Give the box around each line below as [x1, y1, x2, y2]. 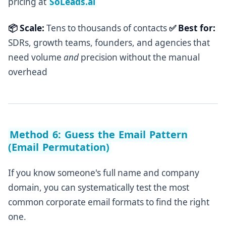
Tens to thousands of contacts [44, 22, 169, 34]
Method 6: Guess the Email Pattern [9, 128, 188, 142]
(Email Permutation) [8, 140, 110, 154]
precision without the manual [79, 51, 200, 64]
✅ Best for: [169, 22, 215, 34]
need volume [8, 51, 64, 64]
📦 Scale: [8, 22, 44, 34]
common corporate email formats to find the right [8, 196, 209, 208]
